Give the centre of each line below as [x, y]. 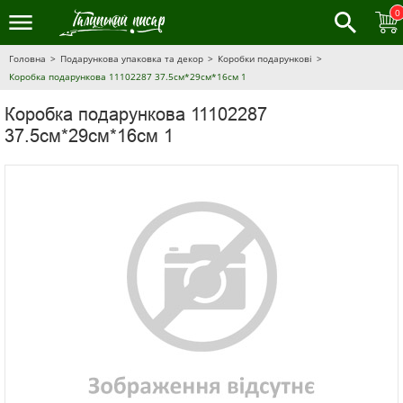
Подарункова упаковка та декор [132, 58]
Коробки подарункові [265, 58]
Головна [27, 58]
